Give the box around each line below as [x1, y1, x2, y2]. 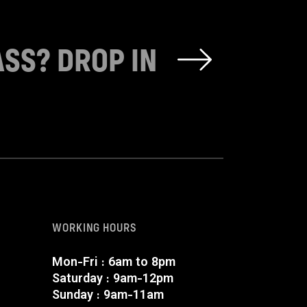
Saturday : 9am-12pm [52, 269, 173, 289]
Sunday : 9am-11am [52, 286, 164, 306]
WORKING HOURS [52, 219, 137, 235]
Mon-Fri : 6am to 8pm [52, 253, 175, 273]
